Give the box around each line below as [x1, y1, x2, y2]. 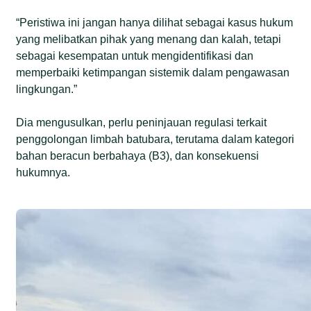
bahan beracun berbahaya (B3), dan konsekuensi [16, 149, 260, 162]
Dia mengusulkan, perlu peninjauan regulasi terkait [16, 116, 267, 128]
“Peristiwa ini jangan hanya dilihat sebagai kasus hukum [16, 16, 294, 28]
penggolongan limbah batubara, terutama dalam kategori [16, 133, 295, 145]
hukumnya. [16, 166, 71, 178]
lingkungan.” [16, 83, 78, 95]
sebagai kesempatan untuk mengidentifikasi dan [16, 49, 254, 62]
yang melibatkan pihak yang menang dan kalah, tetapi [16, 33, 282, 45]
